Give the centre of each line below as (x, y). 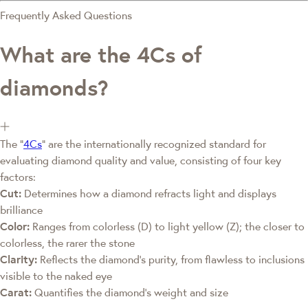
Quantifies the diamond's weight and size (130, 293)
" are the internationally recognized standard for (154, 144)
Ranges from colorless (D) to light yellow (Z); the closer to (167, 227)
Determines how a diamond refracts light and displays (149, 194)
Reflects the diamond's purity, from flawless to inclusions (171, 260)
